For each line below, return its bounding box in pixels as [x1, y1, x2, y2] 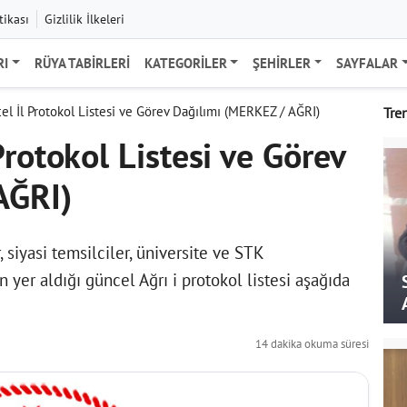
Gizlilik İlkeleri [45, 10, 124, 27]
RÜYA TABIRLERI [34, 54, 130, 72]
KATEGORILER [144, 54, 227, 72]
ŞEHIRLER [253, 54, 311, 72]
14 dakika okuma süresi [255, 336, 369, 352]
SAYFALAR [336, 54, 399, 72]
